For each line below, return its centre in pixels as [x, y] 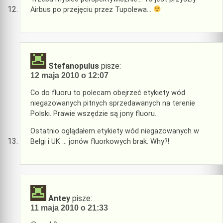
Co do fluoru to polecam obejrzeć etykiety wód [108, 93]
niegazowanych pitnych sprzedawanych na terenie [113, 103]
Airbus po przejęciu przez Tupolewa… [92, 9]
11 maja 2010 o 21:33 [69, 208]
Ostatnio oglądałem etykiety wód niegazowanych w [115, 131]
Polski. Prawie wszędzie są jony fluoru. [93, 113]
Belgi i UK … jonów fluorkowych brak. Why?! [100, 142]
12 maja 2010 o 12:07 [69, 76]
